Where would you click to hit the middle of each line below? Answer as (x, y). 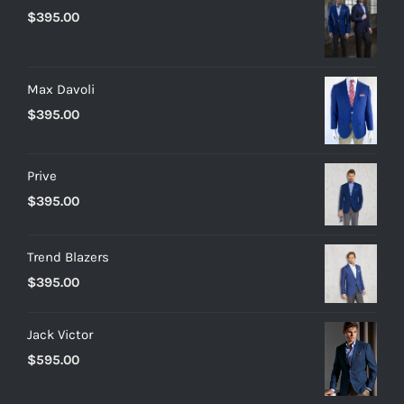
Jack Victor (60, 335)
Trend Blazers (68, 257)
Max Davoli (61, 90)
